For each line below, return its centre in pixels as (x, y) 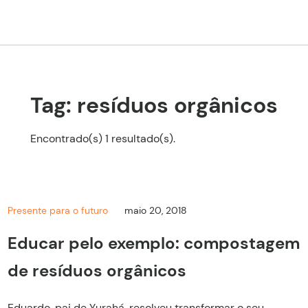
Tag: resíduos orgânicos (154, 106)
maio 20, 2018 (156, 210)
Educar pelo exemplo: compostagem (154, 243)
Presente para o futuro (58, 210)
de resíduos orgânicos (97, 270)
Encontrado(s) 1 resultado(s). (103, 138)
